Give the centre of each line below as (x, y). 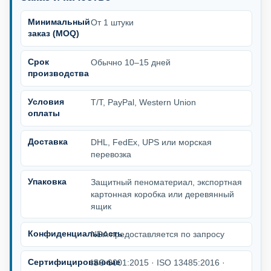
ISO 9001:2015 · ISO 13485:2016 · (158, 263)
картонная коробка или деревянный (162, 194)
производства (58, 73)
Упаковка (47, 182)
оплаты (44, 113)
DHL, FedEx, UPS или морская (151, 142)
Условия (46, 102)
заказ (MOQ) (54, 34)
